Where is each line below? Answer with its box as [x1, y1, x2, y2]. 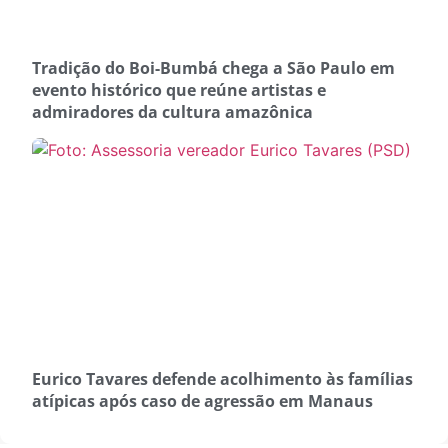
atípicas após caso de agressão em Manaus [32, 390, 373, 413]
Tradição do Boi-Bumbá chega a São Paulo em [32, 57, 395, 80]
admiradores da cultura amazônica [32, 101, 313, 124]
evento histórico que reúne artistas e [32, 79, 326, 102]
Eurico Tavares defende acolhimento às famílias [32, 368, 413, 391]
